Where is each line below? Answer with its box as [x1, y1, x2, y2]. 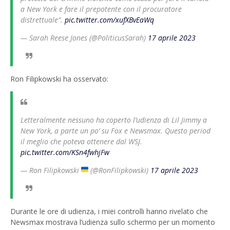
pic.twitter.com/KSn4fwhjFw [21, 147, 109, 158]
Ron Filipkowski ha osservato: [10, 74, 108, 84]
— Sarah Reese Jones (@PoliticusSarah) [21, 33, 148, 43]
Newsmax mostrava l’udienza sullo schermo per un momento [10, 217, 215, 227]
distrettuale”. [21, 15, 65, 25]
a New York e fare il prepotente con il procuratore [21, 4, 182, 14]
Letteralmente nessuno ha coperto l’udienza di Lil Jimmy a [21, 115, 207, 125]
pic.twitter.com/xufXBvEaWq [65, 15, 154, 25]
